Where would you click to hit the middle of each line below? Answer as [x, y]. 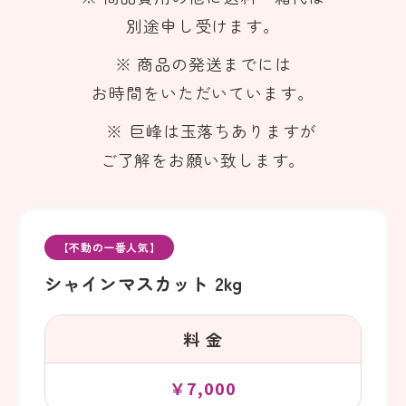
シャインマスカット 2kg [143, 283]
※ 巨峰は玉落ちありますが [203, 131]
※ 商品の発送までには [203, 64]
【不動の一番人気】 [109, 246]
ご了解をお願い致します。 [203, 160]
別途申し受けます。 [203, 26]
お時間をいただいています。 [203, 93]
